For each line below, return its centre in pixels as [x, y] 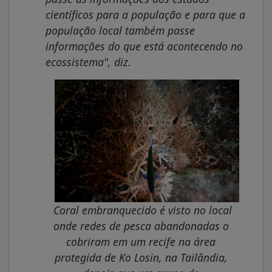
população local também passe [120, 30]
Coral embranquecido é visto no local [142, 210]
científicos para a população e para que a [145, 14]
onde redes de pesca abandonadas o [141, 226]
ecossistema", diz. [88, 62]
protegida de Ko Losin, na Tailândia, [141, 258]
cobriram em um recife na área [141, 242]
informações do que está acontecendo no [144, 46]
